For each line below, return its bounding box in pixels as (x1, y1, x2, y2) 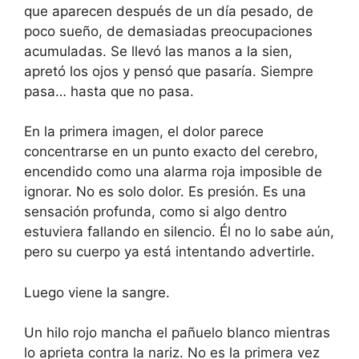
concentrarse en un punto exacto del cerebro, (24, 143, 318, 159)
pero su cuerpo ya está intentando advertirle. (24, 244, 315, 260)
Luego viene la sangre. (24, 284, 170, 301)
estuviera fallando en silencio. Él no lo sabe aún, (24, 224, 334, 240)
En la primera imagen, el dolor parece (24, 123, 264, 139)
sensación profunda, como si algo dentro (24, 204, 287, 220)
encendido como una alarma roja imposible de (24, 163, 322, 179)
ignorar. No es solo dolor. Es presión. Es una (24, 184, 306, 200)
